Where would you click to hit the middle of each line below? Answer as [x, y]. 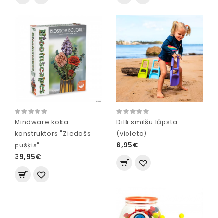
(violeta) [132, 133]
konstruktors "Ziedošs [53, 133]
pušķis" [27, 145]
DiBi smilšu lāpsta [147, 122]
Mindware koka [42, 122]
